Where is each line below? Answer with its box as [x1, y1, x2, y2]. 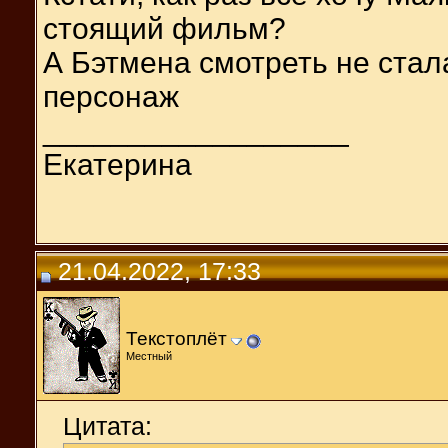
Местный [126, 349, 172, 362]
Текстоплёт [126, 327, 227, 349]
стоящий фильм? [43, 11, 286, 45]
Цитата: [63, 411, 152, 440]
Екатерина [43, 147, 192, 181]
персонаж [43, 79, 179, 113]
